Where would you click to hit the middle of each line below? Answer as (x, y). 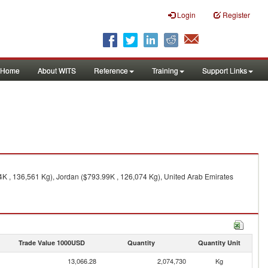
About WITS (57, 70)
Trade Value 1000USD (51, 243)
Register (236, 15)
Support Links (225, 70)
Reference (111, 70)
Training (165, 70)
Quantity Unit (219, 243)
